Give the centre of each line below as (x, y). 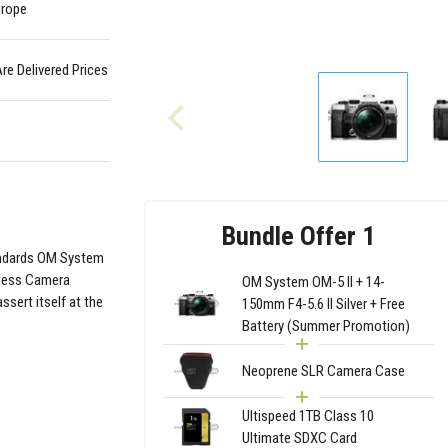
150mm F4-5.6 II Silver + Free (323, 303)
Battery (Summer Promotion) (325, 325)
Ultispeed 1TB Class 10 (307, 416)
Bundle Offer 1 (298, 235)
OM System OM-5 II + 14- (313, 281)
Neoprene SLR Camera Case (323, 370)
